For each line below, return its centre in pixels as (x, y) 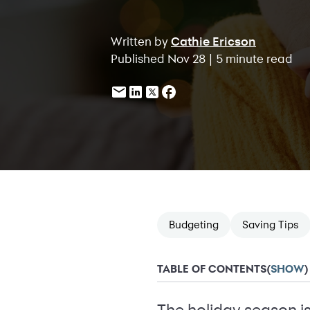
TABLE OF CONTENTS (212, 269)
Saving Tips (271, 225)
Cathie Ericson (213, 41)
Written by (141, 41)
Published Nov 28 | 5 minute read (202, 58)
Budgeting (194, 225)
